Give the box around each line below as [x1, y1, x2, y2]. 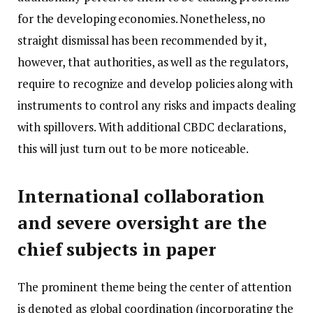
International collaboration [17, 184, 265, 208]
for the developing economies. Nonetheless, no [17, 10, 266, 27]
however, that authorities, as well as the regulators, [17, 53, 288, 70]
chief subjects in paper [17, 238, 217, 261]
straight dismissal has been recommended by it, [17, 31, 267, 48]
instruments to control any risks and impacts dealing [17, 96, 296, 113]
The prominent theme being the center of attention [17, 279, 291, 296]
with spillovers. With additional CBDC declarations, [17, 118, 286, 135]
